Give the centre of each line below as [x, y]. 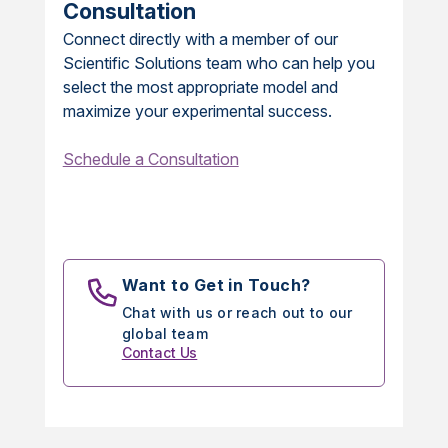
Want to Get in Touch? [216, 285]
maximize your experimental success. [197, 111]
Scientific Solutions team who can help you [218, 63]
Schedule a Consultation [150, 159]
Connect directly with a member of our [200, 39]
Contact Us [159, 353]
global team [164, 334]
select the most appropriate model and [200, 87]
